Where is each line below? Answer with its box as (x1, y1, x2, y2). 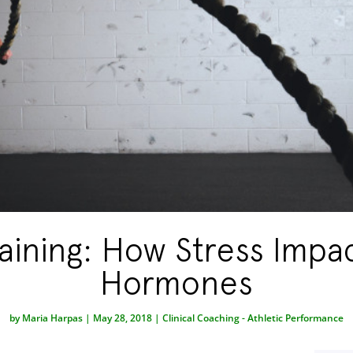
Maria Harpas (22, 310, 83, 325)
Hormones (100, 262, 253, 302)
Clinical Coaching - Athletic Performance (162, 310, 344, 325)
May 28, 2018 (93, 310, 152, 325)
